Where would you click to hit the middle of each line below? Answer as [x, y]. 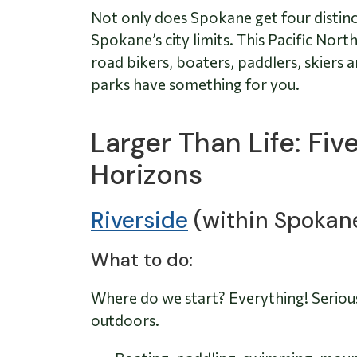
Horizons [147, 175]
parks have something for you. [195, 84]
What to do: [142, 259]
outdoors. [125, 320]
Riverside [139, 220]
